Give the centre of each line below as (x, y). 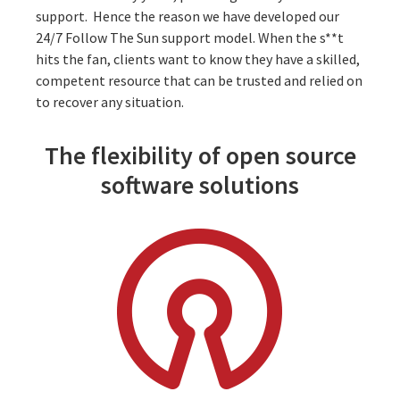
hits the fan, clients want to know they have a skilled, (198, 58)
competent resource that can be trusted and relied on (199, 80)
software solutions (200, 184)
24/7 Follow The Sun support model (144, 37)
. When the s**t (298, 37)
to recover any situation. (111, 101)
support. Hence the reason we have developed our (187, 16)
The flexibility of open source (200, 155)
